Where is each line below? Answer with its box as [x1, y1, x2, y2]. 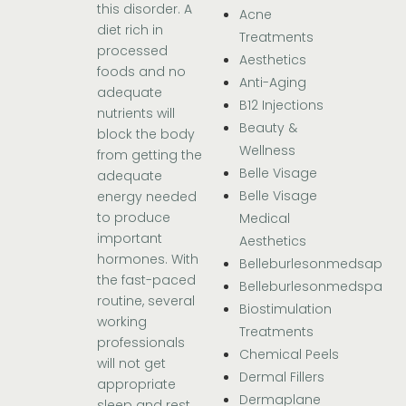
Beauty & [239, 119, 297, 138]
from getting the [97, 146, 203, 165]
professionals [97, 333, 186, 353]
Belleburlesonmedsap [239, 255, 382, 274]
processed [97, 42, 169, 61]
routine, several [97, 292, 196, 311]
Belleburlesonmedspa [239, 277, 382, 296]
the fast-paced [97, 271, 197, 290]
